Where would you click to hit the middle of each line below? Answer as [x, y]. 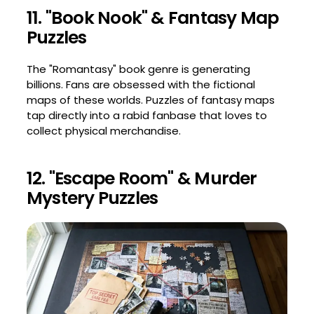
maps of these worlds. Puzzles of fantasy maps [150, 100]
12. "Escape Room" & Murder [142, 178]
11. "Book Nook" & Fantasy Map [152, 18]
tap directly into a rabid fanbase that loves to [146, 115]
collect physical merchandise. [103, 130]
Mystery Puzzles [92, 198]
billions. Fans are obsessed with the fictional [141, 84]
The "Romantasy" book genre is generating [138, 69]
